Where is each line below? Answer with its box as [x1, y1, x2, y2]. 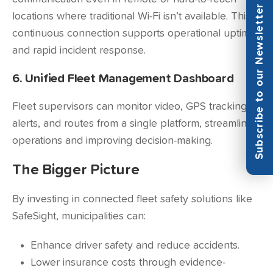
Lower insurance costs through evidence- [30, 257, 225, 268]
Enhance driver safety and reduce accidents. [30, 240, 239, 251]
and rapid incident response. [12, 45, 146, 56]
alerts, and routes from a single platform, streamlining [12, 118, 261, 129]
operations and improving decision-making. [12, 135, 213, 146]
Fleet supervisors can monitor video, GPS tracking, [12, 101, 249, 112]
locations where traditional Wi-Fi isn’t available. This [12, 11, 250, 22]
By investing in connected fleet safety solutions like [12, 194, 252, 205]
